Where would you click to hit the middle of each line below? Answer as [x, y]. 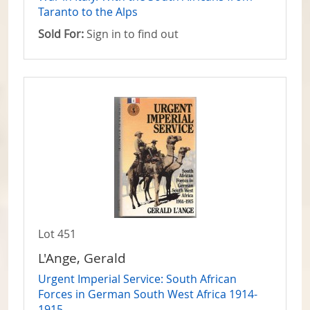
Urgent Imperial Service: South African [137, 279]
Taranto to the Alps [88, 12]
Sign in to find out [131, 34]
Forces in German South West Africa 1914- [148, 294]
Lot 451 [57, 234]
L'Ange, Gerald [82, 258]
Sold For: [61, 34]
